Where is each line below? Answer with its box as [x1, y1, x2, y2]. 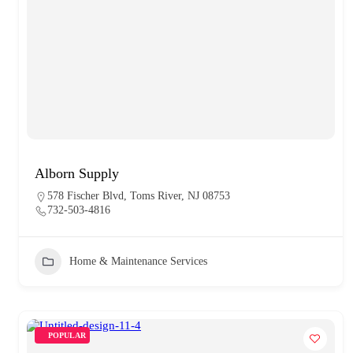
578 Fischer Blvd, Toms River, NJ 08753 [47, 189, 230, 202]
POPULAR [48, 330, 86, 340]
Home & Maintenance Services [69, 255, 207, 267]
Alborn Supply [35, 165, 119, 181]
